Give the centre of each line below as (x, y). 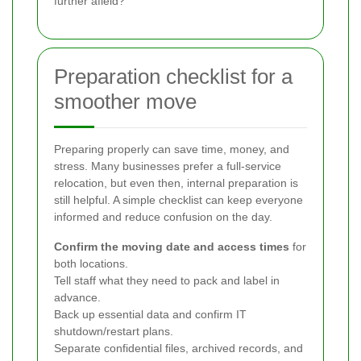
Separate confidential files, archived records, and (178, 348)
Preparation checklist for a (173, 76)
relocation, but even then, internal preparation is (176, 183)
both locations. (91, 263)
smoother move (125, 101)
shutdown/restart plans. (114, 331)
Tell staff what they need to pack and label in (167, 280)
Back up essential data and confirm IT (150, 314)
